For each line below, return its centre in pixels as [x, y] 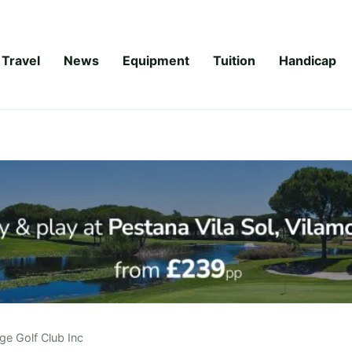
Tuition [234, 60]
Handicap [308, 60]
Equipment [156, 60]
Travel [21, 60]
